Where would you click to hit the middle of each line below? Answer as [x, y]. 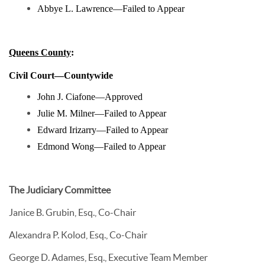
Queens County [40, 52]
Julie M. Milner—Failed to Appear [102, 113]
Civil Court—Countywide [61, 75]
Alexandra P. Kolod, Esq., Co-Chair [78, 235]
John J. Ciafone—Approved [90, 97]
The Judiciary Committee [60, 190]
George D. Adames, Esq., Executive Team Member [108, 257]
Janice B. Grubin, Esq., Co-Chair [72, 212]
